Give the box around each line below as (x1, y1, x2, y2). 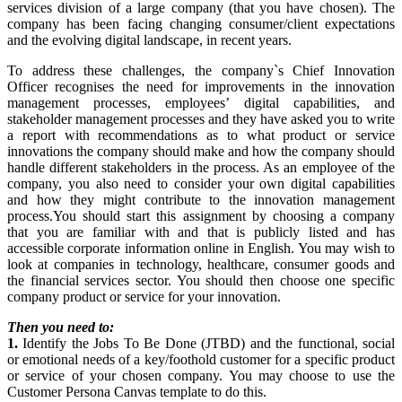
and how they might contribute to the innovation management (7, 192, 395, 208)
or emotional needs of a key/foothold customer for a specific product (7, 352, 395, 368)
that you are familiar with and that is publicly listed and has (7, 224, 395, 240)
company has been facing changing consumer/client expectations (7, 16, 395, 32)
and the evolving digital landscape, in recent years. (7, 32, 292, 48)
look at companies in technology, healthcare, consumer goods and (7, 257, 395, 273)
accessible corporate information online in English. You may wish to (7, 240, 395, 257)
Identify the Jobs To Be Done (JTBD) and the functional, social (18, 336, 395, 352)
